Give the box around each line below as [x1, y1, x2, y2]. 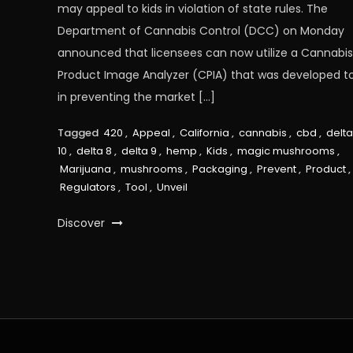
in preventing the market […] [57, 88, 215, 105]
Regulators [59, 179, 116, 195]
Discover [57, 214, 108, 231]
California [179, 124, 229, 140]
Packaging [191, 161, 247, 176]
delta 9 [121, 143, 157, 158]
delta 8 [76, 143, 112, 158]
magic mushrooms [236, 143, 335, 158]
